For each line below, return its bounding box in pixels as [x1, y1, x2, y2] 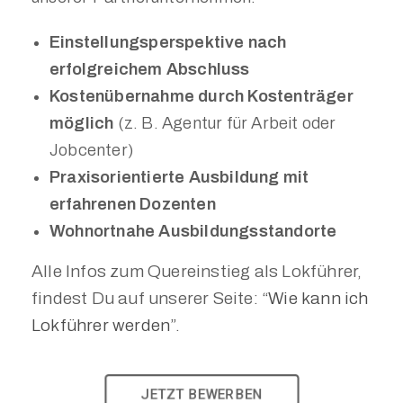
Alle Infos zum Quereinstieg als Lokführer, [31, 262, 363, 281]
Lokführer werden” [31, 316, 176, 335]
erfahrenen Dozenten [49, 195, 216, 213]
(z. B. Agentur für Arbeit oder [113, 114, 336, 132]
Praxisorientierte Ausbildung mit [49, 168, 309, 186]
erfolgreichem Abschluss [49, 60, 250, 78]
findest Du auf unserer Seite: [31, 289, 262, 308]
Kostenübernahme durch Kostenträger [49, 87, 354, 105]
